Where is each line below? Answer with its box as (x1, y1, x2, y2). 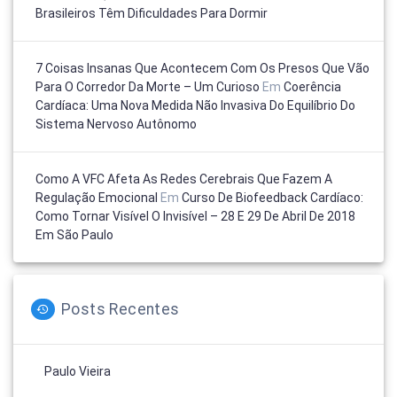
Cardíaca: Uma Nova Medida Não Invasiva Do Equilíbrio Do (35, 97, 355, 113)
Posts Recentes (61, 300, 180, 318)
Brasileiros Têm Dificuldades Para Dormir (35, 5, 268, 20)
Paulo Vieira (44, 363, 111, 378)
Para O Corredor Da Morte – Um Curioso (35, 79, 260, 94)
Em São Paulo (35, 227, 113, 242)
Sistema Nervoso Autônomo (35, 116, 197, 131)
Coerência (284, 79, 341, 94)
